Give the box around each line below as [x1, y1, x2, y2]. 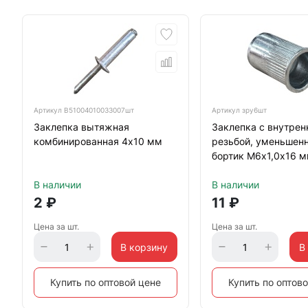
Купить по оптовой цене [50, 276, 162, 288]
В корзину [120, 241, 168, 253]
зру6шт [242, 106, 267, 114]
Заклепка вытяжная [34, 121, 129, 133]
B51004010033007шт [64, 106, 134, 114]
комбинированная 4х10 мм [34, 135, 162, 147]
